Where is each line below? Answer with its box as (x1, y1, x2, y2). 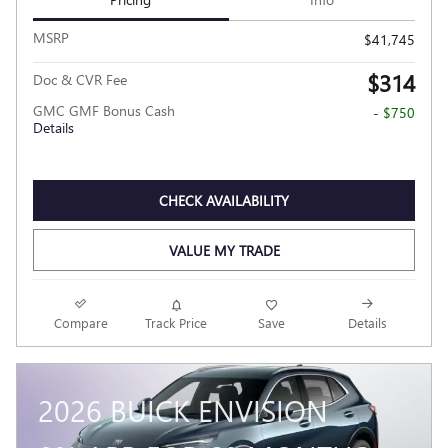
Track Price (145, 314, 208, 332)
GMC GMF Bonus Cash (33, 100, 175, 120)
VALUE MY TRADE (168, 240, 280, 260)
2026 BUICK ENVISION (37, 390, 328, 431)
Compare (53, 314, 108, 332)
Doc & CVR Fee (33, 69, 127, 89)
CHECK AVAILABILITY (159, 191, 289, 211)
